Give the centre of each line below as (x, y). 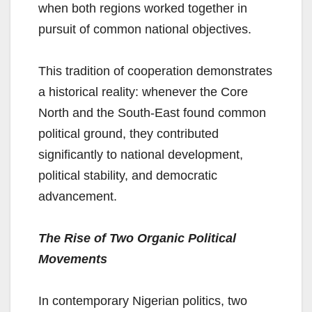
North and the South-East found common (152, 113)
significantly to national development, (141, 155)
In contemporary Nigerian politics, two (143, 301)
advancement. (78, 197)
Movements (73, 259)
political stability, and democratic (128, 176)
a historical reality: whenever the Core (143, 92)
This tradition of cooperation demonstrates (155, 71)
